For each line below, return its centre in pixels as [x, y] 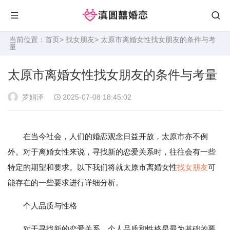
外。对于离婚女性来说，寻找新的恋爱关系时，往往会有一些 [112, 152]
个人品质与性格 [50, 206]
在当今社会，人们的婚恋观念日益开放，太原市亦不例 [116, 136]
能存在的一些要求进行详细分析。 [65, 183]
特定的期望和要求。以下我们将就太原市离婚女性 [92, 167]
